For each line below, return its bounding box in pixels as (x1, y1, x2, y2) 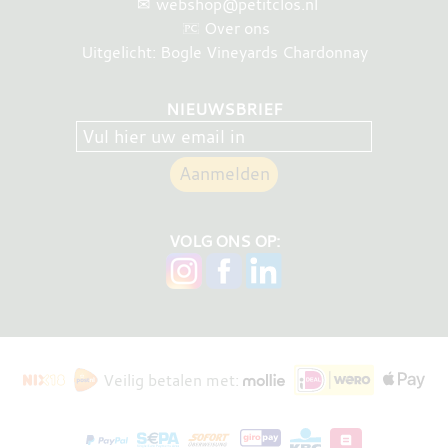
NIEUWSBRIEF (165, 97, 283, 120)
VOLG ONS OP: (168, 229, 280, 252)
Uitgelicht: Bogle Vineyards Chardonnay (80, 41, 368, 64)
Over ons (203, 17, 270, 40)
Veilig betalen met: (102, 368, 239, 391)
